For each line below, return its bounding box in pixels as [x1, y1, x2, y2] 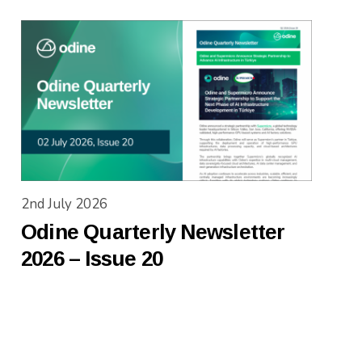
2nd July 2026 [20, 194, 107, 213]
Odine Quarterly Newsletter [20, 219, 285, 244]
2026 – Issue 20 [20, 246, 163, 271]
